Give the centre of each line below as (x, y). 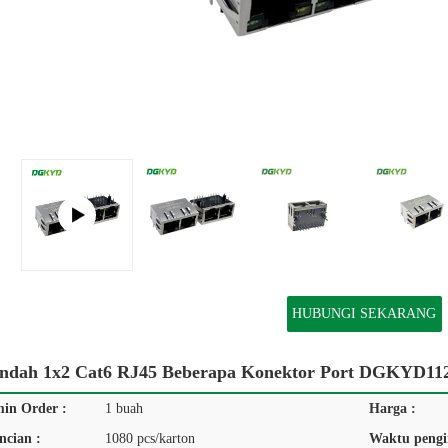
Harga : (392, 408)
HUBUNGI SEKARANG (364, 313)
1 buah (124, 408)
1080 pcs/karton (150, 438)
